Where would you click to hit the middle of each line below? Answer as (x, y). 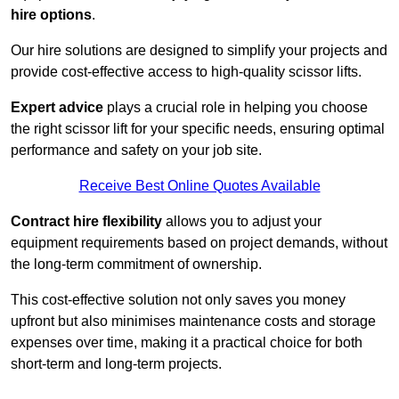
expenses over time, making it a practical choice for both (187, 343)
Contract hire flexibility (86, 222)
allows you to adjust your (242, 222)
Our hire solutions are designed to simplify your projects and (199, 51)
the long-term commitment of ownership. (136, 265)
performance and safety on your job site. (136, 151)
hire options (51, 15)
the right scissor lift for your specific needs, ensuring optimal (198, 129)
